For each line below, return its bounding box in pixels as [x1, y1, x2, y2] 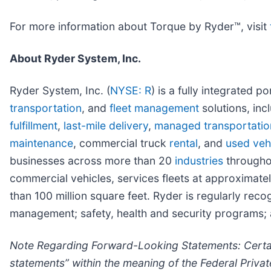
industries [175, 154, 223, 168]
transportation [10, 102, 82, 115]
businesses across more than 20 [10, 154, 175, 168]
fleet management [109, 102, 199, 115]
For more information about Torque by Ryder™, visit [10, 20, 270, 33]
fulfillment [10, 119, 57, 132]
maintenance [10, 137, 73, 150]
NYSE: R [110, 84, 151, 97]
